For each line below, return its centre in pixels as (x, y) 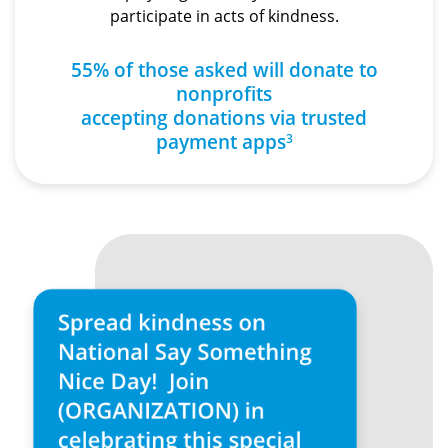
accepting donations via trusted (224, 118)
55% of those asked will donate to (224, 70)
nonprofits (224, 94)
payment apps (220, 142)
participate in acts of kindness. (224, 16)
